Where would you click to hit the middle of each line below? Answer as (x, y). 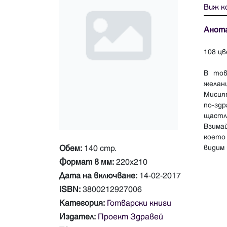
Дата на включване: (98, 176)
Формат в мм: (87, 162)
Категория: (82, 203)
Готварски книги (139, 203)
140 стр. (100, 149)
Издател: (78, 217)
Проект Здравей (130, 217)
